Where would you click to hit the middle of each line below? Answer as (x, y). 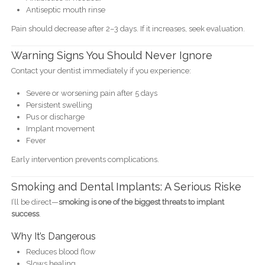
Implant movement (60, 129)
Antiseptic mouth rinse (65, 9)
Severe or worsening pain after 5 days (91, 93)
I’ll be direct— (35, 202)
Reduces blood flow (61, 251)
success (25, 214)
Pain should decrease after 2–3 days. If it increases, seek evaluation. (128, 28)
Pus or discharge (55, 117)
